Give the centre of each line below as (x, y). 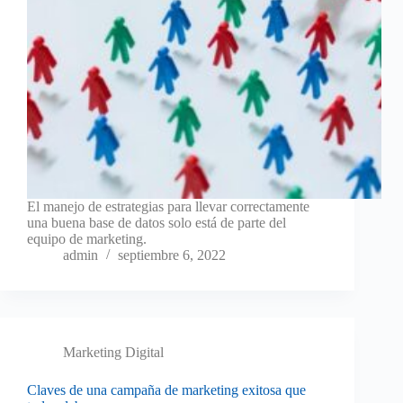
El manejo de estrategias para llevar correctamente (168, 207)
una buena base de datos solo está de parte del (157, 223)
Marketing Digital (113, 353)
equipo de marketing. (87, 239)
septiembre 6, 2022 (172, 255)
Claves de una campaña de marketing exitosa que (166, 390)
